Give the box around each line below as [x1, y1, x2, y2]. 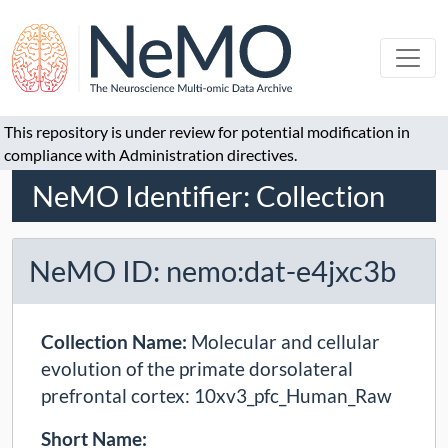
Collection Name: [41, 330, 191, 354]
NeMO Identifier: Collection [32, 178, 385, 213]
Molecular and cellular [191, 330, 380, 354]
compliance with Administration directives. [4, 145, 297, 164]
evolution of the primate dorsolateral [41, 357, 353, 381]
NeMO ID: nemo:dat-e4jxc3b [29, 254, 396, 289]
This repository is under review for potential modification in [4, 122, 410, 141]
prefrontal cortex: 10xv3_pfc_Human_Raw [41, 384, 392, 408]
